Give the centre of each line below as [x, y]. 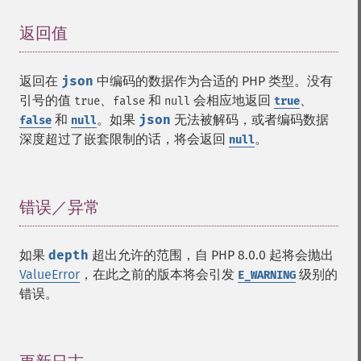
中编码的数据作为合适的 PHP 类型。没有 [213, 81]
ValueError [50, 274]
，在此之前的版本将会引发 [159, 274]
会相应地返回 [232, 100]
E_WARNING [267, 275]
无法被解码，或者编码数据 [250, 120]
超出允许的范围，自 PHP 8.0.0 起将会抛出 [211, 255]
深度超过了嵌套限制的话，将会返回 [124, 139]
